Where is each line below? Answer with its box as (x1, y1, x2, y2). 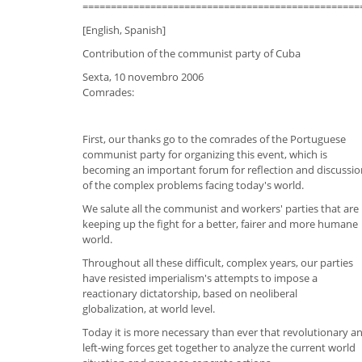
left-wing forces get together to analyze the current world (82, 339, 356, 355)
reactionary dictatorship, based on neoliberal (82, 285, 297, 301)
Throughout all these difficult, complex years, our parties (82, 255, 353, 270)
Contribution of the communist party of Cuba (82, 45, 301, 61)
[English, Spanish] (82, 22, 166, 37)
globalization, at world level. (82, 301, 215, 316)
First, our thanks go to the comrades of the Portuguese (82, 131, 346, 146)
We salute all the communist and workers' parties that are (82, 200, 359, 216)
